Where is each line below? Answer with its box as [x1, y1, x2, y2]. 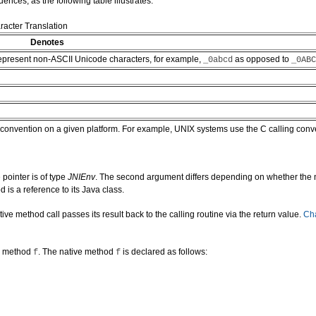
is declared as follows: [121, 247, 207, 257]
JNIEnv [68, 172, 95, 182]
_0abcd [203, 55, 233, 65]
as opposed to [233, 54, 291, 64]
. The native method [38, 247, 116, 257]
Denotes [30, 37, 64, 47]
